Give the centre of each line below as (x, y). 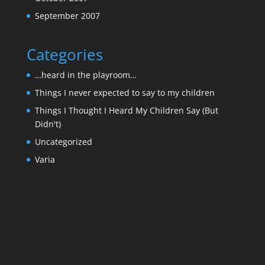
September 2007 (67, 16)
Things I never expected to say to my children (125, 93)
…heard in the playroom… (85, 75)
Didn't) (48, 124)
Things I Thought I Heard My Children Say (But (126, 111)
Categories (64, 55)
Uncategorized (63, 142)
